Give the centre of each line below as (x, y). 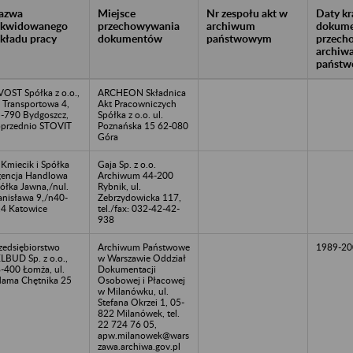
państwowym (239, 38)
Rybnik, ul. (119, 186)
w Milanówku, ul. (133, 291)
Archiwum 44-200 (136, 175)
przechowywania (139, 25)
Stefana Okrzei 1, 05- (141, 302)
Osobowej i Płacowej (141, 280)
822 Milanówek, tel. (139, 313)
